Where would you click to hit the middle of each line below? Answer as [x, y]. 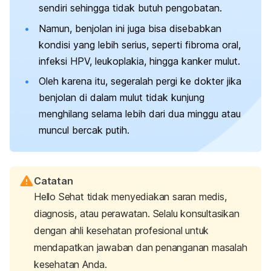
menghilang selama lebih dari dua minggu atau [140, 114]
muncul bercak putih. [84, 130]
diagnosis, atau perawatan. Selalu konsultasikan [137, 214]
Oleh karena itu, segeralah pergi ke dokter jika [140, 81]
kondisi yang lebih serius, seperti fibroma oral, [140, 44]
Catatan [54, 181]
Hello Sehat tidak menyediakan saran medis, [130, 197]
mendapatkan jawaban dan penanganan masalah [141, 248]
